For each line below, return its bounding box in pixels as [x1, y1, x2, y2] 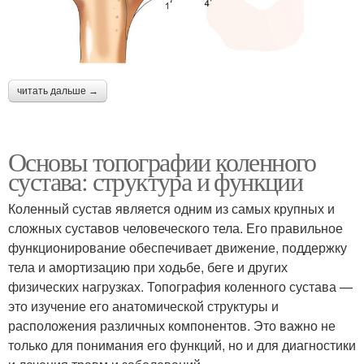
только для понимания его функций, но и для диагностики [8, 336, 356, 355]
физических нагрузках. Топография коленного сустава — [8, 277, 353, 297]
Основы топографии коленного [8, 144, 316, 180]
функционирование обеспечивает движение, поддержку [8, 238, 347, 258]
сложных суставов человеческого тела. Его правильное [8, 219, 343, 238]
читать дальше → [17, 85, 98, 97]
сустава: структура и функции [8, 163, 303, 199]
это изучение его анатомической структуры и [8, 297, 279, 316]
